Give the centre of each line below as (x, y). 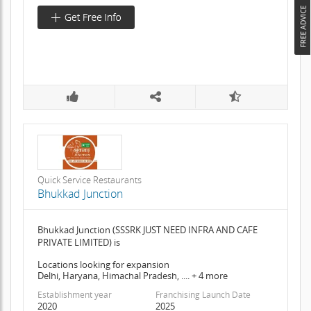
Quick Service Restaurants (89, 180)
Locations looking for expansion (103, 265)
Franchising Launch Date (203, 295)
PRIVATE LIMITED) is (78, 243)
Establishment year (74, 295)
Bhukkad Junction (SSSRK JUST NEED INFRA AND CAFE (147, 230)
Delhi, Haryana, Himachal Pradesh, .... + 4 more (132, 276)
